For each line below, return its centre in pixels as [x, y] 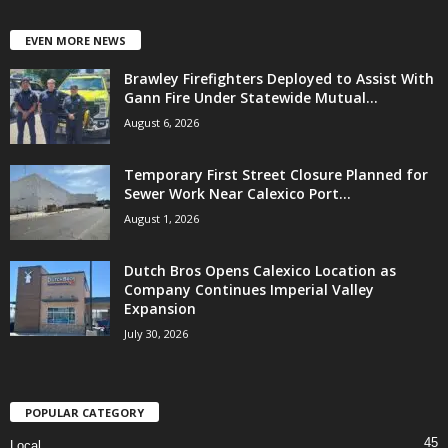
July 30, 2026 [156, 334]
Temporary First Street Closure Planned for [276, 175]
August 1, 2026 [161, 219]
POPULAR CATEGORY [84, 413]
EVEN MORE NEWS [75, 41]
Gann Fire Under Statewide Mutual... [251, 98]
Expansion [160, 309]
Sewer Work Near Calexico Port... [237, 194]
